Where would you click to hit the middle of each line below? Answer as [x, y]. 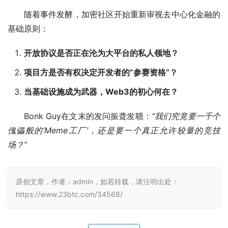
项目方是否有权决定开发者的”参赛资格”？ [101, 72]
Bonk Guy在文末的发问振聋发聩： [88, 116]
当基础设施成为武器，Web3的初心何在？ [101, 91]
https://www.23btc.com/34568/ [69, 194]
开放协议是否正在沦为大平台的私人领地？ [101, 53]
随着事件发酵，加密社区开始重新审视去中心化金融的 [122, 14]
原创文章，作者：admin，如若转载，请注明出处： [97, 181]
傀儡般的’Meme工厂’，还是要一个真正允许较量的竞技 [114, 130]
